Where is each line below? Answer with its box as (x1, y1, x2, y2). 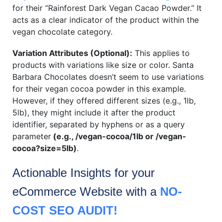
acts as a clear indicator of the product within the (12, 15, 199, 25)
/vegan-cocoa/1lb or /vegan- (75, 131, 186, 142)
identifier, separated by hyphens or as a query (12, 119, 185, 130)
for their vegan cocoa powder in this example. (12, 84, 186, 94)
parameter (12, 131, 51, 142)
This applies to (132, 48, 190, 58)
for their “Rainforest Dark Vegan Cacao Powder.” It (12, 3, 202, 13)
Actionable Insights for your (12, 166, 155, 180)
